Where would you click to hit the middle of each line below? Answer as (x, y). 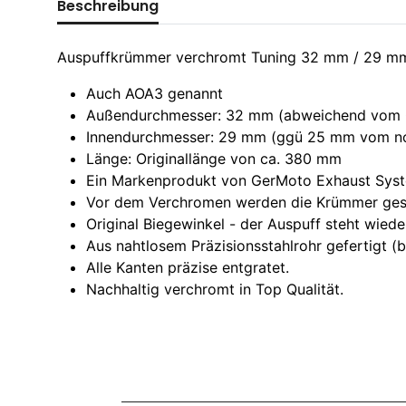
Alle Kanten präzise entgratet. (188, 267)
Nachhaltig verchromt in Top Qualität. (215, 289)
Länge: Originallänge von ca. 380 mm (214, 159)
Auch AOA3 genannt (155, 93)
